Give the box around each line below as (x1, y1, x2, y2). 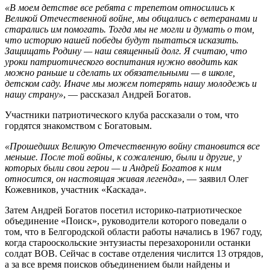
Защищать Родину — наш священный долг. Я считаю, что (5, 46, 247, 57)
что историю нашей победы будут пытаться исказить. (5, 35, 239, 46)
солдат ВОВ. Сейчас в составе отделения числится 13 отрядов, (5, 248, 263, 259)
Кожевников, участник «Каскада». (5, 184, 146, 195)
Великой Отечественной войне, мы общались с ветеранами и (5, 13, 257, 24)
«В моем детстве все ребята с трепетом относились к (5, 2, 234, 13)
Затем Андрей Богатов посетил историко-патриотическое (5, 205, 242, 216)
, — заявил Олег (182, 174, 249, 184)
